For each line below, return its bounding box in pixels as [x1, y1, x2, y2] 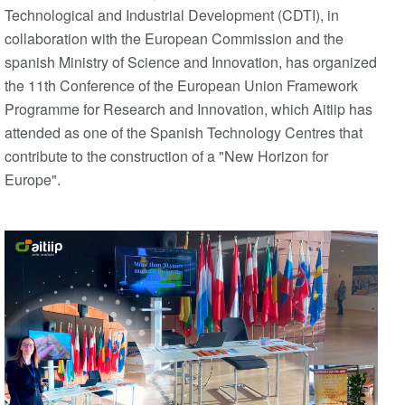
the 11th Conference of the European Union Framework [5, 74, 358, 96]
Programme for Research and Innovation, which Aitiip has [5, 98, 372, 119]
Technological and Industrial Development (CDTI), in [5, 4, 339, 25]
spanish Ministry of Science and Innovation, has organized [5, 51, 377, 72]
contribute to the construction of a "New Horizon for [5, 145, 328, 166]
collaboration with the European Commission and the [5, 27, 344, 49]
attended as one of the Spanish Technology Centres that [5, 121, 363, 143]
